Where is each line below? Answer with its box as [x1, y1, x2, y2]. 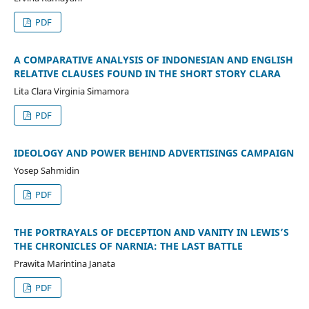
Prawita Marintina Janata [13, 257, 115, 270]
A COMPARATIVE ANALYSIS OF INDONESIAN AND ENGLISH [13, 52, 293, 66]
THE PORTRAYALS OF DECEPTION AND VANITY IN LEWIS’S [13, 225, 289, 239]
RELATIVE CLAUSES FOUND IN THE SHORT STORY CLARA [13, 66, 281, 80]
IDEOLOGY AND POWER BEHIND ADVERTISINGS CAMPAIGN [13, 146, 294, 159]
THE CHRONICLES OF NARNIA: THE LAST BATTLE [13, 239, 243, 252]
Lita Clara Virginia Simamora [13, 84, 129, 97]
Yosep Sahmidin [13, 163, 79, 177]
